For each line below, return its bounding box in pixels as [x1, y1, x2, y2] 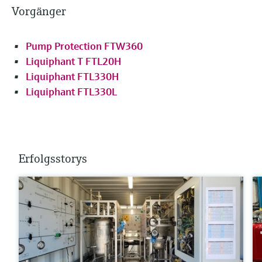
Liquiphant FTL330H [26, 70, 119, 84]
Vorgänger [12, 4, 66, 19]
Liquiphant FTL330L [26, 85, 117, 99]
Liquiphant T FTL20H [26, 54, 121, 68]
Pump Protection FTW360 [26, 39, 143, 53]
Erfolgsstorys [19, 151, 87, 167]
